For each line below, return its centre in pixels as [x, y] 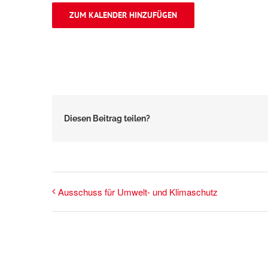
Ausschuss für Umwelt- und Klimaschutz [138, 191]
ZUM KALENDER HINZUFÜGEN [123, 15]
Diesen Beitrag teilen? [107, 118]
